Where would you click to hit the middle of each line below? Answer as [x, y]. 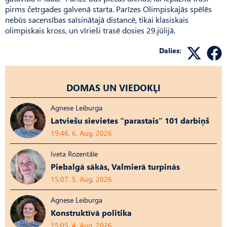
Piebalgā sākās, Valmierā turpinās [115, 166]
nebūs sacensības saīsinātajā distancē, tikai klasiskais [97, 19]
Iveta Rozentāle [74, 154]
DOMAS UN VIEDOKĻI [113, 87]
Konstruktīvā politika [91, 212]
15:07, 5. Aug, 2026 [81, 179]
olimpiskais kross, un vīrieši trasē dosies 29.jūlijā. [90, 30]
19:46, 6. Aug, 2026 [81, 133]
